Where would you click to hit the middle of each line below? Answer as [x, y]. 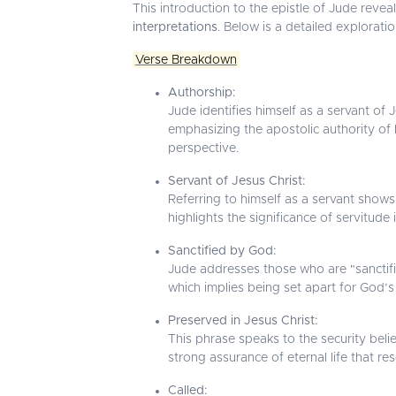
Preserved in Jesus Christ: [243, 320]
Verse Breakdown [186, 60]
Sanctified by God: [222, 251]
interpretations [175, 27]
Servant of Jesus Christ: [237, 181]
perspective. [203, 148]
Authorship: [202, 92]
